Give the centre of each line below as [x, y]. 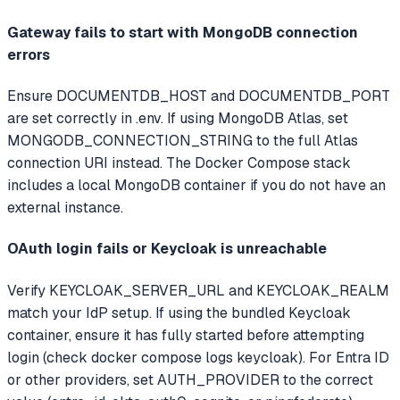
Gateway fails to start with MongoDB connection [183, 32]
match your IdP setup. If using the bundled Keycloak [179, 312]
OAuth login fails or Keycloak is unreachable [167, 249]
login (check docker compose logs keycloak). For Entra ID [198, 357]
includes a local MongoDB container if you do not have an [196, 186]
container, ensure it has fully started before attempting [186, 335]
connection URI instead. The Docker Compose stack [179, 163]
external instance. [65, 208]
